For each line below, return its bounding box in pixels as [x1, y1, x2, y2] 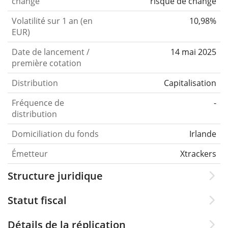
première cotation [12, 57, 81, 69]
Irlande [189, 128, 216, 139]
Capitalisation [164, 77, 216, 89]
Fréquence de [12, 97, 64, 108]
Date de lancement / [12, 46, 90, 58]
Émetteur [12, 148, 48, 159]
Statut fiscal [8, 193, 67, 207]
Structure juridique [8, 168, 103, 183]
